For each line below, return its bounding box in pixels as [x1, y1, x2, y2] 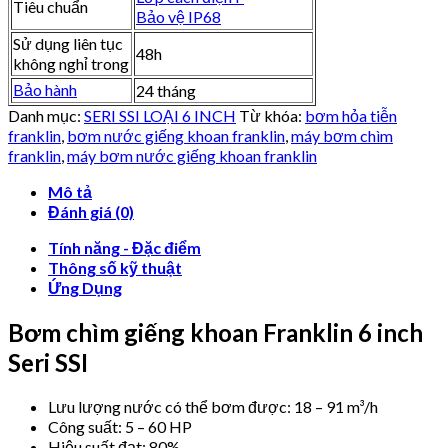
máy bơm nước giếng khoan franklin [67, 145, 317, 165]
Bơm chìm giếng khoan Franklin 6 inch [8, 317, 423, 347]
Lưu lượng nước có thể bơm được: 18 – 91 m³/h [48, 396, 378, 416]
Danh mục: [8, 105, 84, 125]
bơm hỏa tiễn [305, 105, 397, 125]
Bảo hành [13, 79, 77, 99]
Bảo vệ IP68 [136, 6, 221, 26]
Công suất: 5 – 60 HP [48, 416, 192, 436]
